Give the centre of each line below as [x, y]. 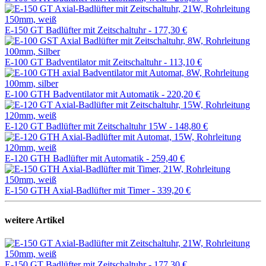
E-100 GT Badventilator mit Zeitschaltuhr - [87, 62]
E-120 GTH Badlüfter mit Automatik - [78, 159]
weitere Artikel [34, 220]
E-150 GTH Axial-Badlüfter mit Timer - [81, 191]
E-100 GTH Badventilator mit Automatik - [86, 94]
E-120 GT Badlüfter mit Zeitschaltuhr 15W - [90, 126]
